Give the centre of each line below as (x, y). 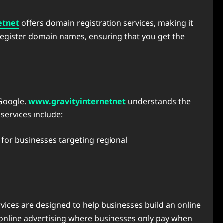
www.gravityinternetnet (77, 101)
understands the (158, 101)
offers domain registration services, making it (106, 23)
